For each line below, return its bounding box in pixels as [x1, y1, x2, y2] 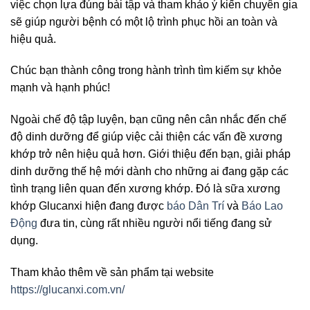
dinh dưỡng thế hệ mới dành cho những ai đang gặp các [10, 165, 289, 178]
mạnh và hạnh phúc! [10, 82, 110, 94]
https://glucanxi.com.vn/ [10, 283, 125, 295]
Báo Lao [241, 200, 283, 212]
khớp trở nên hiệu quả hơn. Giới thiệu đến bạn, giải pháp [10, 148, 291, 161]
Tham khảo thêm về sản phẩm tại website [10, 266, 214, 278]
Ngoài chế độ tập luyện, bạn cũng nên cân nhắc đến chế [10, 113, 286, 126]
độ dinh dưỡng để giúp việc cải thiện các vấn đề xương [10, 131, 282, 143]
